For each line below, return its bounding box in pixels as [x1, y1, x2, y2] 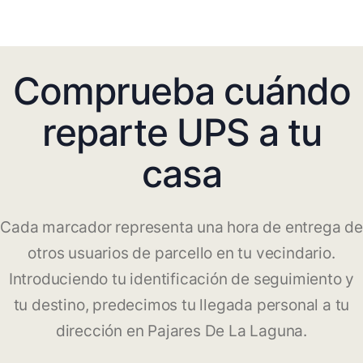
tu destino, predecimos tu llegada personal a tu [13, 296, 350, 315]
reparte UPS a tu [41, 109, 322, 156]
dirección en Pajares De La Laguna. [55, 322, 308, 341]
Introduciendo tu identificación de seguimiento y [8, 270, 355, 289]
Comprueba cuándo [12, 68, 351, 114]
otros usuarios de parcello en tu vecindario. [28, 244, 335, 263]
